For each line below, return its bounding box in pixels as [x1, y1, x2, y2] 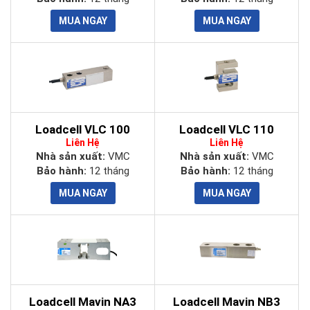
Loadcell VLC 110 [179, 122, 274, 136]
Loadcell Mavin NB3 [173, 295, 280, 309]
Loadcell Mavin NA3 [29, 295, 136, 309]
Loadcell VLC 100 [35, 122, 130, 136]
